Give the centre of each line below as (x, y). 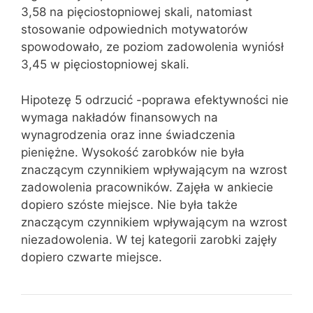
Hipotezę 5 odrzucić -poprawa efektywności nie (155, 100)
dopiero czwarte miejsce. (92, 257)
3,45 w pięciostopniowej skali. (105, 64)
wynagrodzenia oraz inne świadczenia (128, 134)
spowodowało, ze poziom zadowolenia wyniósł (152, 47)
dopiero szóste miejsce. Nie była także (129, 204)
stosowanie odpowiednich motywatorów (134, 29)
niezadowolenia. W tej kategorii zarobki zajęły (149, 239)
